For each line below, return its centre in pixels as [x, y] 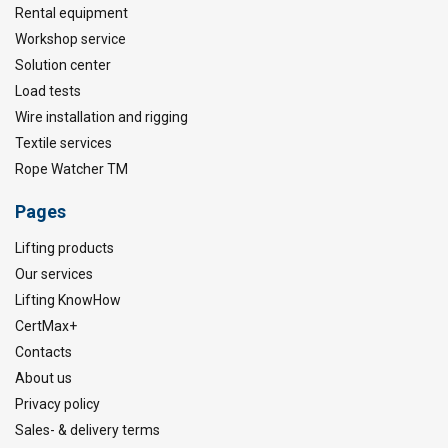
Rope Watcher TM [71, 169]
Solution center [63, 65]
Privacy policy [57, 404]
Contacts [43, 352]
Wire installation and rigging [101, 117]
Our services [54, 274]
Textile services [63, 143]
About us [43, 378]
